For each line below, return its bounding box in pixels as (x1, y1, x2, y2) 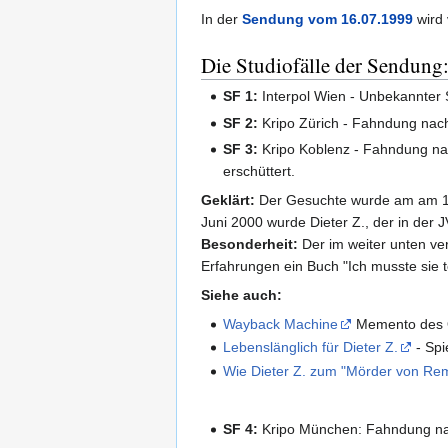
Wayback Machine (223, 315, 339, 332)
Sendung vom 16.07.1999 (242, 11, 413, 28)
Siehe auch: (201, 286, 282, 303)
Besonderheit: (201, 235, 298, 252)
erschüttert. (223, 162, 296, 179)
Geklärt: (201, 191, 255, 208)
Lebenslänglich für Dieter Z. (223, 339, 399, 356)
